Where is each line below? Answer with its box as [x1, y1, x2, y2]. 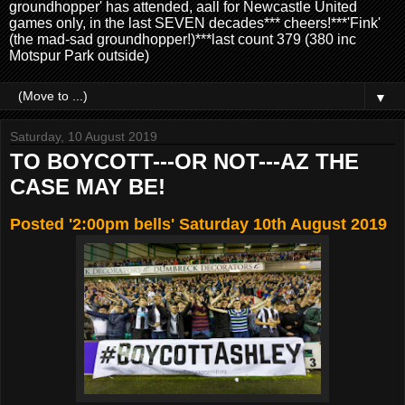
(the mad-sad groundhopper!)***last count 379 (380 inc [9, 31, 356, 47]
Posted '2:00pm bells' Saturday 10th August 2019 [10, 214, 387, 233]
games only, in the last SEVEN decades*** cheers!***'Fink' [9, 14, 381, 31]
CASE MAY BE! [10, 174, 165, 199]
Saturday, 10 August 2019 [10, 128, 157, 144]
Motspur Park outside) [9, 47, 149, 63]
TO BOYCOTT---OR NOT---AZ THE [10, 148, 359, 174]
